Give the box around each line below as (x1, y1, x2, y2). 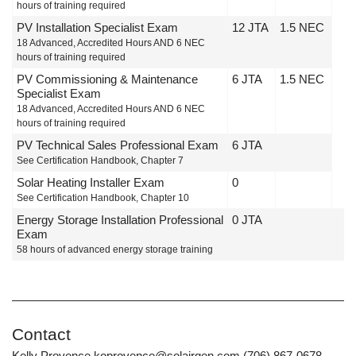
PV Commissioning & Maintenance (17, 72, 198, 86)
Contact (12, 324, 71, 343)
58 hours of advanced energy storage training (17, 243, 213, 255)
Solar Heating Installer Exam (17, 175, 164, 189)
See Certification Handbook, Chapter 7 (17, 154, 184, 166)
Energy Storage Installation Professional (17, 212, 223, 226)
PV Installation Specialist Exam (17, 20, 178, 34)
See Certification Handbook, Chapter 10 (17, 192, 189, 203)
